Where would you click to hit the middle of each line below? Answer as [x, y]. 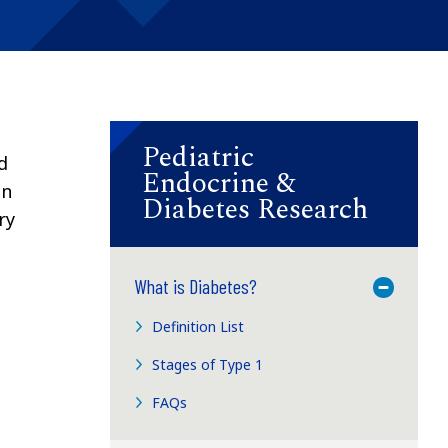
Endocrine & [218, 183]
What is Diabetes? [195, 285]
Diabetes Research [254, 209]
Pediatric [197, 157]
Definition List [198, 326]
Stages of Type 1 [208, 364]
